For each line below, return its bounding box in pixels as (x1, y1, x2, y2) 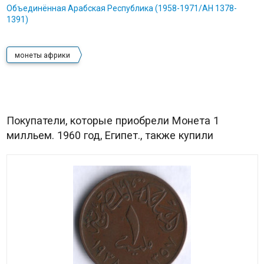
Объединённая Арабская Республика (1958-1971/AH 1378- (6, 4, 237, 14)
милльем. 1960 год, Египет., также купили (6, 129, 213, 142)
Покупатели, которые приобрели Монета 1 (6, 114, 219, 127)
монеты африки (14, 51, 70, 60)
